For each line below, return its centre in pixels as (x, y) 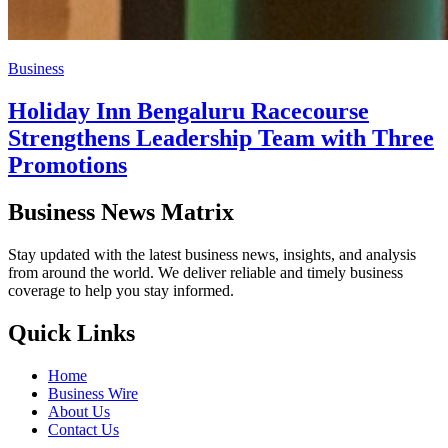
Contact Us (83, 429)
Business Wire (93, 393)
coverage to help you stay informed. (121, 290)
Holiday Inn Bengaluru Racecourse (188, 111)
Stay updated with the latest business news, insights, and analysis (212, 254)
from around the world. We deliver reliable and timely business (205, 272)
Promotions (67, 165)
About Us (79, 411)
